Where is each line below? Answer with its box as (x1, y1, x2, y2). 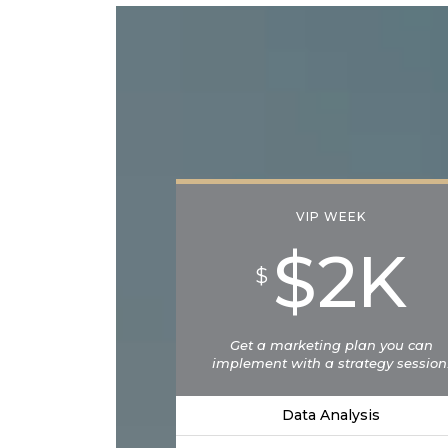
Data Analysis (282, 405, 381, 424)
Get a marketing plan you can (229, 336, 433, 353)
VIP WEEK (296, 209, 367, 225)
